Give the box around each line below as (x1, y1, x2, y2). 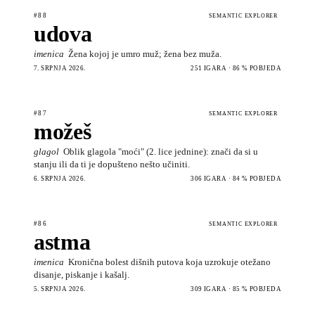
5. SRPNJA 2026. (34, 285, 86, 292)
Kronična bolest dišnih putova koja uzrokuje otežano (68, 256, 271, 267)
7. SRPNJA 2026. (34, 64, 86, 72)
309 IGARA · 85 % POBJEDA (191, 285, 281, 292)
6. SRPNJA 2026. (34, 174, 86, 182)
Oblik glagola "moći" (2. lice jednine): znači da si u (63, 146, 258, 157)
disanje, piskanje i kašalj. (34, 269, 129, 280)
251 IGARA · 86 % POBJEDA (191, 64, 281, 72)
